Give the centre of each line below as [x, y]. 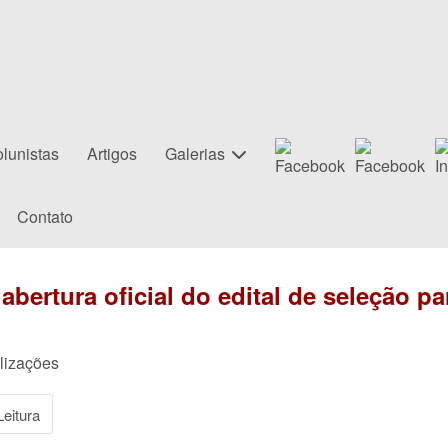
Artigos [112, 153]
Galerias [195, 153]
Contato [44, 216]
